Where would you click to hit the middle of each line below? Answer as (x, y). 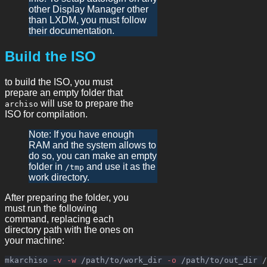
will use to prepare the (86, 103)
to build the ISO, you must (59, 82)
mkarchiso (29, 260)
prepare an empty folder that (64, 92)
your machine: (35, 240)
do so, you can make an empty (93, 156)
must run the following (51, 208)
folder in (47, 166)
